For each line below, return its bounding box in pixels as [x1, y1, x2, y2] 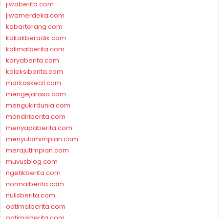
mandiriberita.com [6, 112, 66, 122]
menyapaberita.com [6, 123, 73, 133]
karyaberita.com [6, 56, 60, 66]
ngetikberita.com [6, 168, 61, 178]
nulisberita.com [6, 191, 56, 200]
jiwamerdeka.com [6, 11, 65, 21]
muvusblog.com [6, 157, 58, 167]
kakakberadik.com [6, 33, 66, 43]
